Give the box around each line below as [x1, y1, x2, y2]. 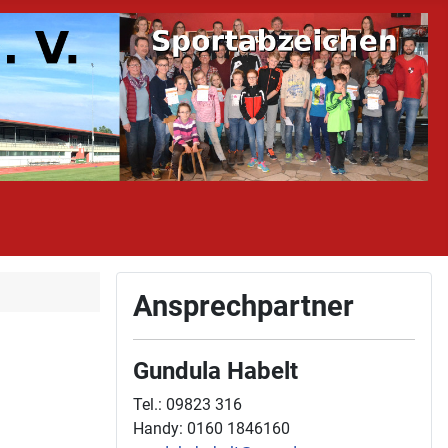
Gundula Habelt [133, 356, 298, 386]
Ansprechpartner [133, 289, 354, 324]
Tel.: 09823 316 [133, 395, 242, 415]
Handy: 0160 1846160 [133, 419, 290, 439]
